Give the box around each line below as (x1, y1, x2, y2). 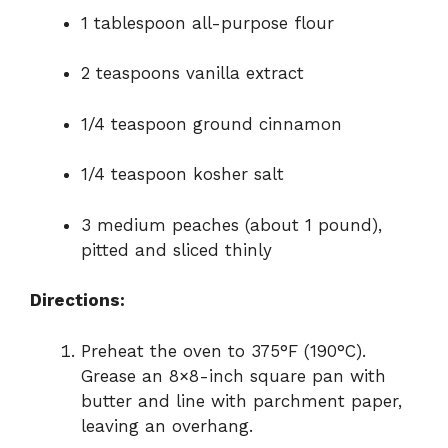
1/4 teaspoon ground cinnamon (81, 113, 342, 134)
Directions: (30, 290, 125, 311)
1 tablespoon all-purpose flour (81, 12, 334, 33)
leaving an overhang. (81, 415, 253, 436)
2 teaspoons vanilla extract (81, 63, 304, 84)
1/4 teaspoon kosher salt (81, 164, 284, 185)
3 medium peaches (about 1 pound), (81, 214, 382, 235)
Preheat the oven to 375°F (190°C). (81, 340, 366, 361)
